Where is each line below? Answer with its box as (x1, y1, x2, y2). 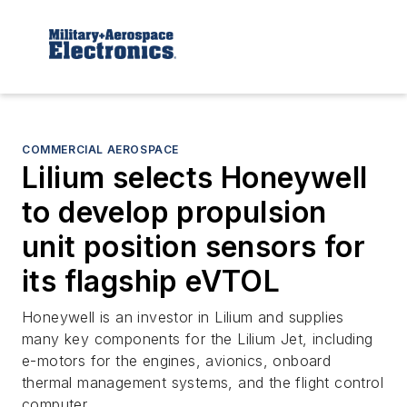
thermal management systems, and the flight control (22, 372, 383, 392)
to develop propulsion (22, 194, 327, 230)
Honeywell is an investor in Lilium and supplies (22, 307, 344, 326)
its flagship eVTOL (22, 263, 281, 299)
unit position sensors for (22, 228, 365, 264)
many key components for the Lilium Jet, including (22, 329, 373, 348)
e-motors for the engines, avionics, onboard (22, 351, 332, 370)
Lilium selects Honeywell (22, 159, 368, 195)
